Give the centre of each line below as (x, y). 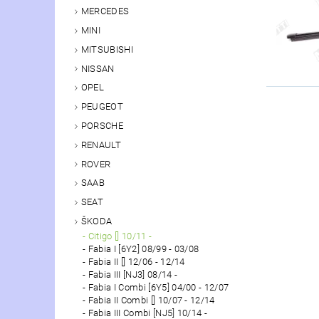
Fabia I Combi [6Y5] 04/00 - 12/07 (158, 287)
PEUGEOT (102, 107)
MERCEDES (105, 11)
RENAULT (101, 145)
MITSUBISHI (107, 49)
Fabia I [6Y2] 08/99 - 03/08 (143, 249)
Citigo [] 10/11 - (120, 236)
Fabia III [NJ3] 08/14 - (133, 274)
